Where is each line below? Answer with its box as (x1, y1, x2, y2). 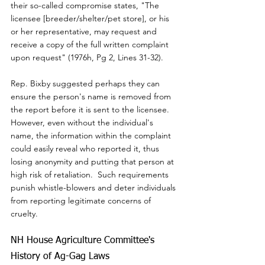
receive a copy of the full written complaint (11, 39, 171, 50)
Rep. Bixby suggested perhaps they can (11, 78, 162, 89)
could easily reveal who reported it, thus (11, 143, 161, 154)
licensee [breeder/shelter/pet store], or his (11, 13, 172, 24)
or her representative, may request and (11, 26, 159, 37)
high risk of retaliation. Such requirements (11, 169, 171, 180)
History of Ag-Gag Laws (11, 252, 109, 262)
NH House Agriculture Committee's (11, 236, 157, 246)
